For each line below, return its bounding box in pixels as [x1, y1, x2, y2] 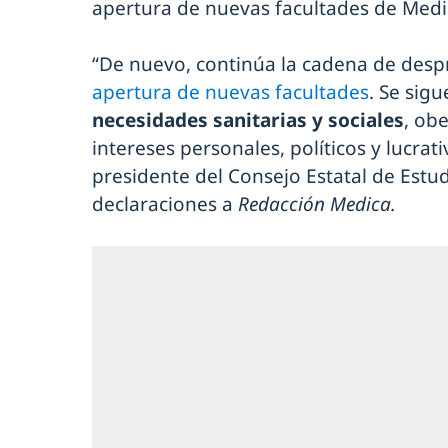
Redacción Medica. [238, 190, 396, 217]
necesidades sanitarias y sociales [92, 106, 404, 133]
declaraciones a [92, 190, 238, 217]
